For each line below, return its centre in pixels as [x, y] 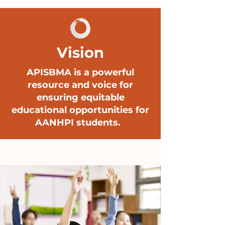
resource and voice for [80, 85]
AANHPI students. [80, 123]
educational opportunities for [80, 110]
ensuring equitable [80, 97]
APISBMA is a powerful [80, 72]
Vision [80, 52]
